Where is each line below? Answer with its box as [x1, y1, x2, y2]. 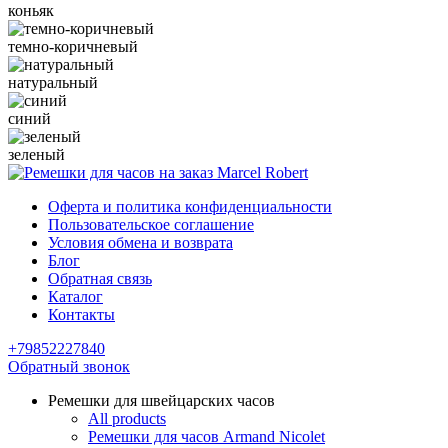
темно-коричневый [8, 37, 138, 55]
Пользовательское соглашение [48, 215, 254, 233]
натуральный [8, 73, 98, 91]
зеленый [8, 145, 65, 163]
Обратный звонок [8, 357, 130, 375]
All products [88, 409, 166, 427]
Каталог [48, 287, 103, 305]
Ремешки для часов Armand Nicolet [88, 427, 325, 445]
